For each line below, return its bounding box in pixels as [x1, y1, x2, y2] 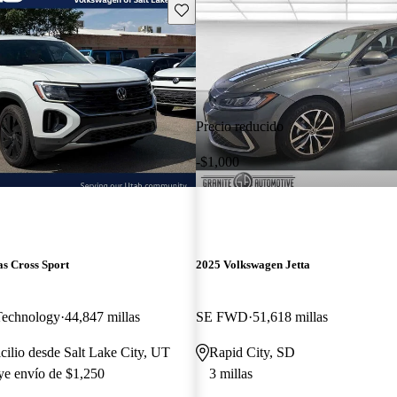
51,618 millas [252, 308, 328, 324]
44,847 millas [65, 308, 140, 324]
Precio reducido [195, 118, 284, 134]
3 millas [208, 365, 253, 381]
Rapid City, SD [208, 344, 295, 360]
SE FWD [195, 308, 248, 324]
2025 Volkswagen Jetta [195, 257, 310, 271]
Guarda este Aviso [173, 2, 269, 16]
